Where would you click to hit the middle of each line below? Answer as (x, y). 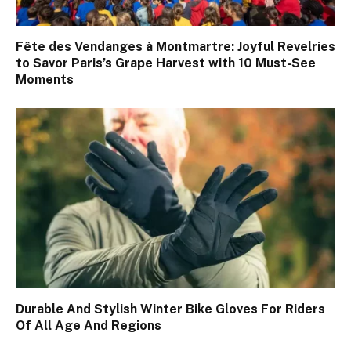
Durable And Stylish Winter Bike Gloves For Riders (170, 309)
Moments (45, 80)
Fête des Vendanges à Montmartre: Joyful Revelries (175, 47)
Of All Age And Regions (89, 325)
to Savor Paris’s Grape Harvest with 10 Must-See (166, 63)
